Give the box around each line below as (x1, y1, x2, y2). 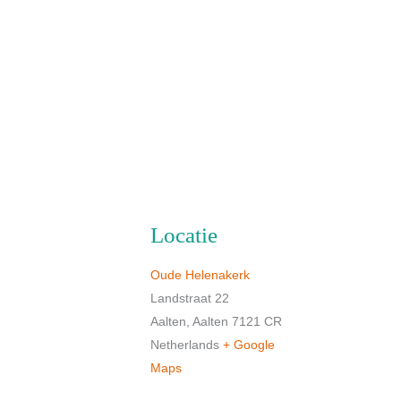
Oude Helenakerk (150, 268, 250, 282)
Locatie (150, 223, 218, 247)
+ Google (223, 337, 275, 352)
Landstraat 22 (150, 291, 229, 305)
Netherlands (150, 337, 219, 352)
